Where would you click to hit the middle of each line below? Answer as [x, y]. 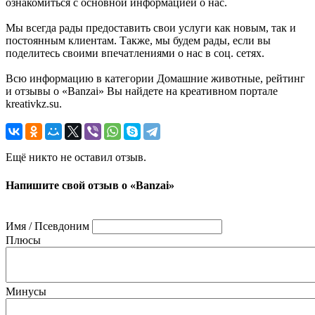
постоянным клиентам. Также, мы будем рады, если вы [138, 41]
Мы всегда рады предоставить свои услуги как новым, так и [151, 28]
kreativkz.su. [34, 104]
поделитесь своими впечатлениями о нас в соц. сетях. [135, 53]
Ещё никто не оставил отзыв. [76, 157]
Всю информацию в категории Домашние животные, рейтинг [155, 79]
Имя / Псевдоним [47, 226]
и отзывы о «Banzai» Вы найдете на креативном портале [142, 91]
